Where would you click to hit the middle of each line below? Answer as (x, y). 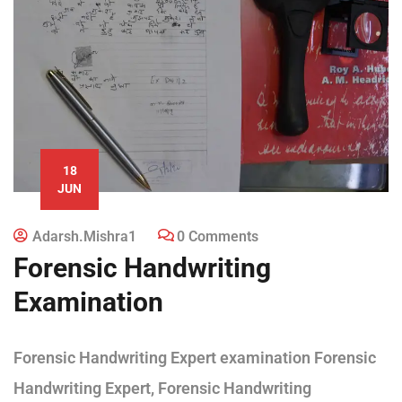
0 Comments (218, 236)
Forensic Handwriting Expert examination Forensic (195, 357)
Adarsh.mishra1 (84, 236)
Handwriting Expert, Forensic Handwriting (162, 388)
